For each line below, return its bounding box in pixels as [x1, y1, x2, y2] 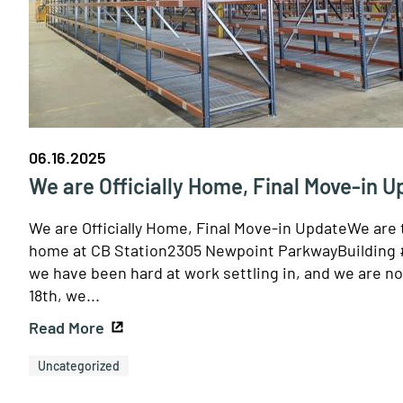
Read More [29, 318, 104, 338]
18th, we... [29, 285, 100, 306]
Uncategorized [38, 358, 120, 374]
